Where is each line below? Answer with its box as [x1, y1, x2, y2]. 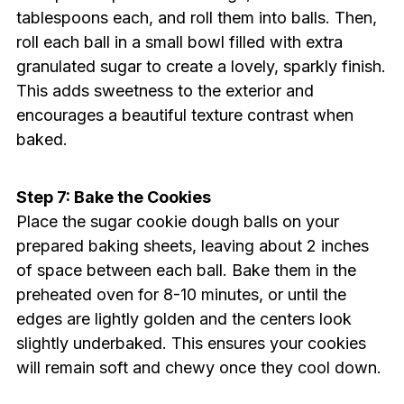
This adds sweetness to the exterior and [15, 81, 314, 101]
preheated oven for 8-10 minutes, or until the [15, 285, 346, 305]
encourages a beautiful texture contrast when [15, 106, 353, 125]
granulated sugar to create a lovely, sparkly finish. [15, 57, 386, 77]
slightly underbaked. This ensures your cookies [15, 334, 366, 353]
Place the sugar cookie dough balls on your [15, 212, 339, 232]
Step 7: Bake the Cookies [15, 188, 211, 207]
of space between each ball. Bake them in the [15, 261, 356, 280]
